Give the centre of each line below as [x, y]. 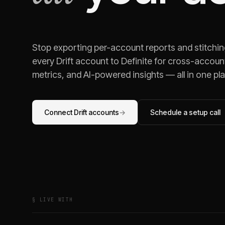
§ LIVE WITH [53, 200]
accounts [103, 112]
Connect [59, 112]
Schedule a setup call [185, 112]
